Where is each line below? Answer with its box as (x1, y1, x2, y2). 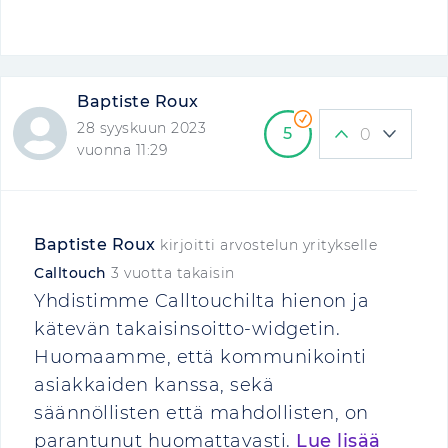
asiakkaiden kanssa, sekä (34, 374, 274, 396)
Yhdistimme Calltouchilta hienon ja (34, 290, 369, 312)
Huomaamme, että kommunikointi (34, 346, 367, 368)
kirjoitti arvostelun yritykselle (155, 236, 377, 254)
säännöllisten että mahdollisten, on (34, 402, 369, 424)
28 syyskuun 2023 (77, 119, 207, 137)
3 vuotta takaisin (111, 264, 235, 282)
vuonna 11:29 (77, 141, 168, 159)
